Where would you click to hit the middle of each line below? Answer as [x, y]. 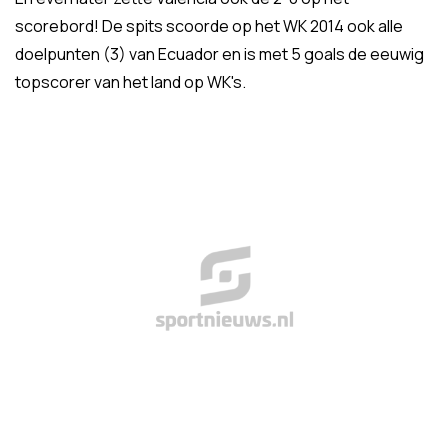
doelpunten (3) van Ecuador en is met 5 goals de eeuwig [219, 54]
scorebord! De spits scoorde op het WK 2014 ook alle [209, 26]
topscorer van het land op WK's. [130, 82]
